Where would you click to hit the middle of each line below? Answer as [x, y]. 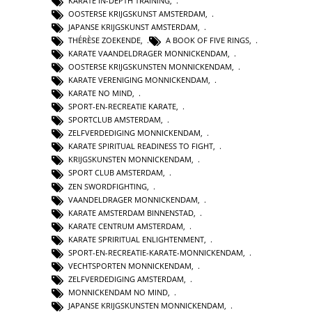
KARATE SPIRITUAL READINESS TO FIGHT [141, 146]
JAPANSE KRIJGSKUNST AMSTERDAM [133, 26]
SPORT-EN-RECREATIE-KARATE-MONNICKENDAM [156, 252]
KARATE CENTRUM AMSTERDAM [126, 226]
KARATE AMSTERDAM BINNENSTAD [131, 212]
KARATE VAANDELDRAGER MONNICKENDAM [148, 53]
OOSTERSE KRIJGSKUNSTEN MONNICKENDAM [150, 66]
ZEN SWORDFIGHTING [108, 186]
